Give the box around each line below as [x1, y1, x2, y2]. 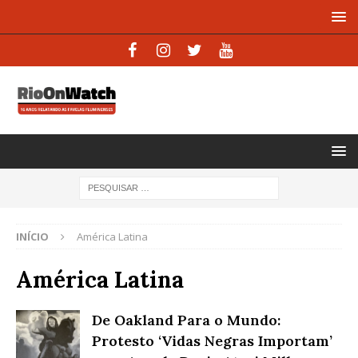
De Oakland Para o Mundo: [92, 310, 280, 329]
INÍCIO [16, 229, 49, 244]
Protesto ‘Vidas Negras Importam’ [92, 331, 332, 350]
